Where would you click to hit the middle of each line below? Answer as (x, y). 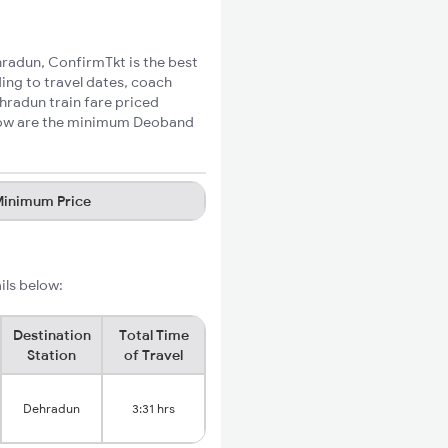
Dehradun (51, 408)
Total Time (153, 335)
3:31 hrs (153, 408)
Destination (51, 335)
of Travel (153, 355)
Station (51, 355)
